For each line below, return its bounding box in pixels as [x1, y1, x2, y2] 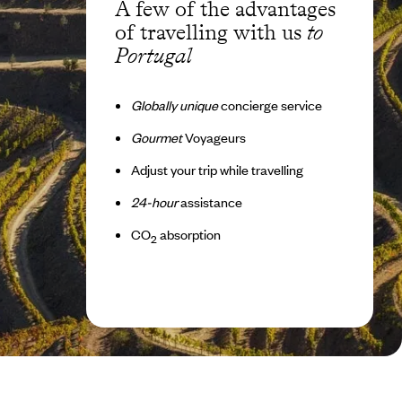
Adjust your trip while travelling [130, 160, 303, 179]
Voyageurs [181, 127, 246, 146]
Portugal [115, 41, 192, 68]
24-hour [130, 192, 178, 211]
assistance [177, 192, 242, 211]
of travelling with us [115, 18, 307, 45]
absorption [156, 224, 221, 243]
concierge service [217, 95, 322, 114]
